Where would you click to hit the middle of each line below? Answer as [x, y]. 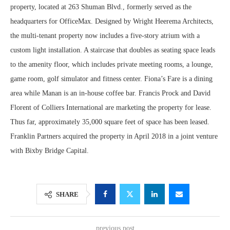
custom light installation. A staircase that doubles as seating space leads [113, 50]
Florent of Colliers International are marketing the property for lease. [111, 108]
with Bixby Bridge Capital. [50, 151]
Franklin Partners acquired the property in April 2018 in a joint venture [114, 136]
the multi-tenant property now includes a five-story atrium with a [105, 36]
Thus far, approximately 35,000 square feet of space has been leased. [110, 122]
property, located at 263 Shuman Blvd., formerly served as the [101, 7]
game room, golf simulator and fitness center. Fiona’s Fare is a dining [111, 79]
